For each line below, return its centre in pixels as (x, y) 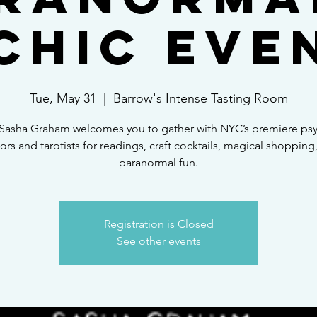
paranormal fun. (158, 162)
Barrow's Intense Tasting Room (200, 98)
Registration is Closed (158, 224)
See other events (158, 241)
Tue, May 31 (63, 98)
